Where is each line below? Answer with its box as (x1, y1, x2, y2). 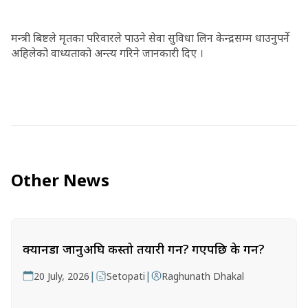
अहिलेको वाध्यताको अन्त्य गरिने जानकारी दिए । (11, 45, 203, 60)
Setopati (107, 269, 145, 283)
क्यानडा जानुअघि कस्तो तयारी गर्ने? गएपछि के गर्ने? (23, 241, 264, 257)
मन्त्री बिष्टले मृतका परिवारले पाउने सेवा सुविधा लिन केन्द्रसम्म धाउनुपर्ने (11, 30, 289, 45)
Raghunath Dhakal (162, 269, 245, 283)
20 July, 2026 (34, 269, 89, 283)
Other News (11, 168, 109, 191)
